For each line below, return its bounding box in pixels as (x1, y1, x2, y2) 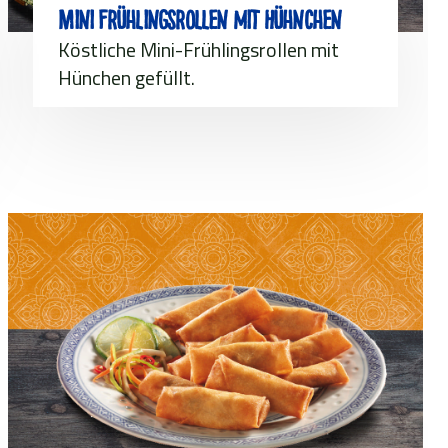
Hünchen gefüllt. (58, 61, 196, 93)
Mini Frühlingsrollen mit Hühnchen (58, 4, 342, 36)
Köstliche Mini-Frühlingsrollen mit (58, 33, 340, 65)
